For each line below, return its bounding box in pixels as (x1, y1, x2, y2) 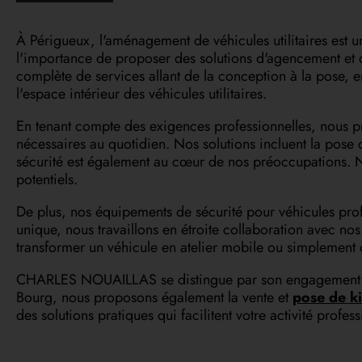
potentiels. (16, 168, 78, 190)
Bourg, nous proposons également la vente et (16, 286, 293, 308)
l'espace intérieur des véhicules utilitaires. (16, 82, 267, 104)
